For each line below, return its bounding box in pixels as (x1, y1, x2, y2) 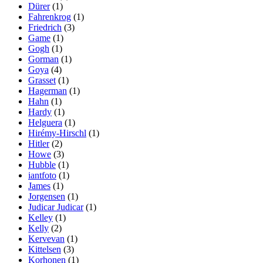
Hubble (28, 160, 56, 170)
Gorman (28, 54, 59, 65)
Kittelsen (28, 244, 61, 255)
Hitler (28, 139, 49, 149)
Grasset (28, 75, 56, 86)
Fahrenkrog (28, 12, 71, 22)
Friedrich (28, 22, 62, 33)
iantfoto (28, 170, 56, 181)
